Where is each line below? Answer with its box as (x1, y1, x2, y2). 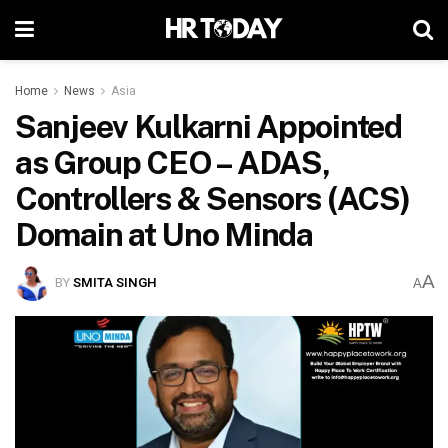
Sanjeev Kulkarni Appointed (15, 108, 402, 145)
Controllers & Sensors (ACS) (15, 180, 410, 217)
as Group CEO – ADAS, (15, 144, 330, 181)
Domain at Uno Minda (15, 216, 313, 253)
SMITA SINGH (73, 272, 158, 292)
